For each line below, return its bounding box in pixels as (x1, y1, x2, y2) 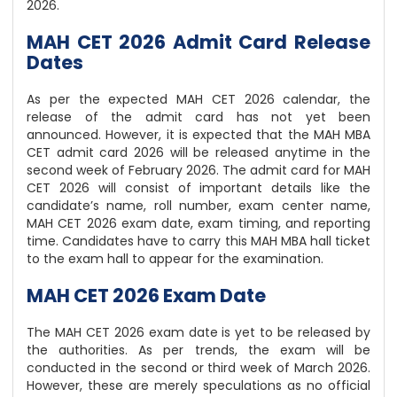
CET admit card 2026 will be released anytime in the (27, 144, 370, 162)
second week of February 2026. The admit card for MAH (27, 161, 370, 180)
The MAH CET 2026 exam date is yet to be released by (27, 323, 370, 342)
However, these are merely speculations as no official (27, 377, 370, 395)
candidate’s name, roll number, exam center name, (27, 197, 370, 215)
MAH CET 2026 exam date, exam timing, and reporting (27, 214, 370, 233)
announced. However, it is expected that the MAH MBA (27, 126, 370, 144)
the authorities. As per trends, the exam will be (27, 341, 370, 360)
